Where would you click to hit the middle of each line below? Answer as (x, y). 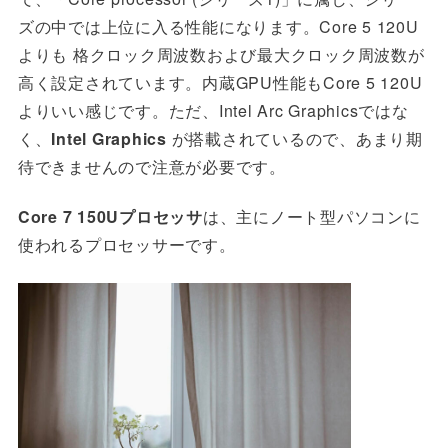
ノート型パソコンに (345, 217)
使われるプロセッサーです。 (126, 245)
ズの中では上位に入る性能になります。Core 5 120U (218, 26)
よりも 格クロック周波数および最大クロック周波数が (221, 54)
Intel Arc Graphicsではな (313, 110)
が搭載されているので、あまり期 (297, 138)
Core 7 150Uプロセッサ (110, 217)
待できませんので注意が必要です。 (151, 166)
